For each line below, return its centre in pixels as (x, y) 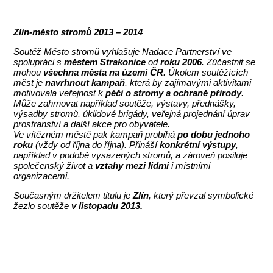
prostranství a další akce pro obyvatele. (92, 124)
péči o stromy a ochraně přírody (174, 93)
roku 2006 (181, 62)
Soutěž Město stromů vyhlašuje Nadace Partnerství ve (123, 52)
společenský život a (55, 166)
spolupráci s (39, 62)
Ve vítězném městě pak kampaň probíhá (96, 135)
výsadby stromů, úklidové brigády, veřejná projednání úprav (132, 114)
